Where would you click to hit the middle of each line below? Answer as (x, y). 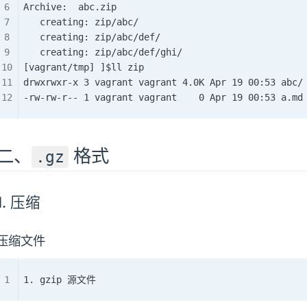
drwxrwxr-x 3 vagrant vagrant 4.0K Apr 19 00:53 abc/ (163, 82)
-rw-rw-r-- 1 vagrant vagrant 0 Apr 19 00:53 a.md (163, 97)
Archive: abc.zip (70, 7)
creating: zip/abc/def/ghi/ (103, 52)
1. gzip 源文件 (60, 279)
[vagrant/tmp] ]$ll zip (84, 67)
